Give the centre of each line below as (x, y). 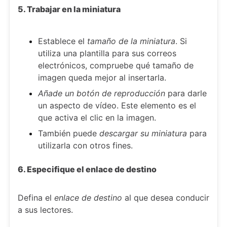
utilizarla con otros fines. (85, 145)
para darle (186, 93)
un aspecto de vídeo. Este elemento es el (117, 105)
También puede (69, 133)
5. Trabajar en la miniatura (69, 9)
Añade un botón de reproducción (102, 93)
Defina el (36, 197)
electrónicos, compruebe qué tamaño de (116, 65)
